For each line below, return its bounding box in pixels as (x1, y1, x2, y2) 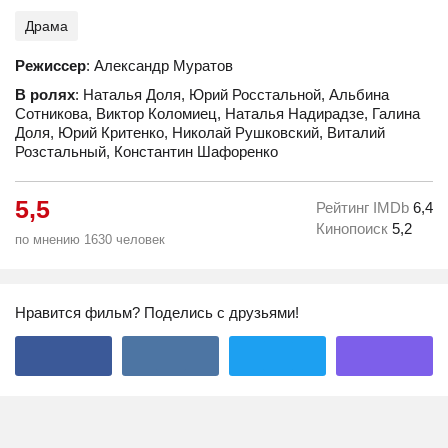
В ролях (15, 86, 75, 103)
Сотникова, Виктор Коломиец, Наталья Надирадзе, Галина (15, 105, 420, 122)
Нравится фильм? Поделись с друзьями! (15, 304, 299, 321)
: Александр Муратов (86, 57, 233, 74)
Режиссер (15, 57, 86, 74)
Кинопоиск (316, 220, 392, 237)
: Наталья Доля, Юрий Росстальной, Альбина (75, 86, 389, 103)
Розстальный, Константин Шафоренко (15, 143, 278, 160)
